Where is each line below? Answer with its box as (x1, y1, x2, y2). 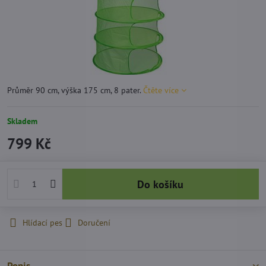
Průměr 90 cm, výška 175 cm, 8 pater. (7, 85, 143, 96)
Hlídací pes (23, 217, 62, 228)
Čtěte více (143, 85, 179, 96)
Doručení (78, 217, 110, 228)
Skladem (7, 116, 37, 126)
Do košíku (144, 177, 184, 191)
